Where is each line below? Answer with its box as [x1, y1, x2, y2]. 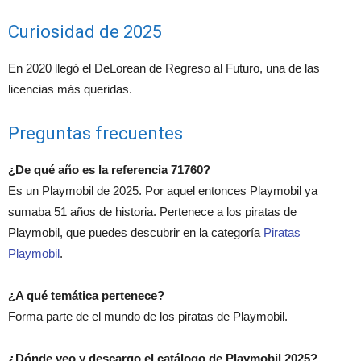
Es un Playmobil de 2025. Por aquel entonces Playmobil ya [8, 184, 317, 198]
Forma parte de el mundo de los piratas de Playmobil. [8, 309, 288, 324]
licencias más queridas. [8, 82, 132, 97]
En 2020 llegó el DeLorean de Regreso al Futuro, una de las [8, 61, 320, 76]
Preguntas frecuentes [8, 123, 183, 144]
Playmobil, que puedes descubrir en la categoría [8, 226, 263, 240]
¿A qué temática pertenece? [8, 288, 164, 303]
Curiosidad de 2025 [8, 22, 162, 43]
